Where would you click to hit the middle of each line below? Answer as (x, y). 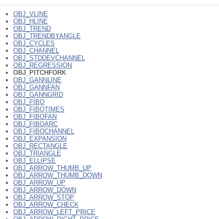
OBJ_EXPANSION (40, 138)
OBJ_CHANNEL (36, 50)
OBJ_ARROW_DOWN (45, 190)
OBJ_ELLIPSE (34, 160)
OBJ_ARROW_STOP (44, 197)
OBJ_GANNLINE (37, 80)
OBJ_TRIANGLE (37, 153)
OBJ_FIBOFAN (35, 116)
